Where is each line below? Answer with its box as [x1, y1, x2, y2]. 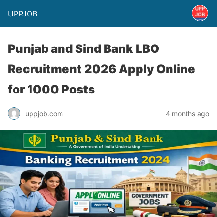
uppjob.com [25, 109, 63, 118]
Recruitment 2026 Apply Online [8, 62, 195, 76]
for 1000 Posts [8, 82, 95, 96]
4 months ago [166, 109, 209, 118]
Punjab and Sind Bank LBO [8, 42, 159, 56]
